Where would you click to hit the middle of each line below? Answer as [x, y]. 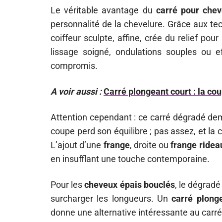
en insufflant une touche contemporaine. [130, 159]
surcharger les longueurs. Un [111, 198]
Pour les [68, 185]
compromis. [74, 66]
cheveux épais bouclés [130, 185]
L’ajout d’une [77, 145]
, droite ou [150, 145]
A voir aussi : [76, 91]
